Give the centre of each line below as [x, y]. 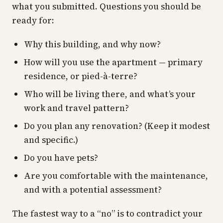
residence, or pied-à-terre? [81, 76]
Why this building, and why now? [92, 44]
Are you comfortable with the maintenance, [116, 176]
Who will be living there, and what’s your [110, 94]
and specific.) [51, 140]
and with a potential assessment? [93, 190]
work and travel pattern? [76, 108]
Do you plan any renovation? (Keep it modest [117, 126]
